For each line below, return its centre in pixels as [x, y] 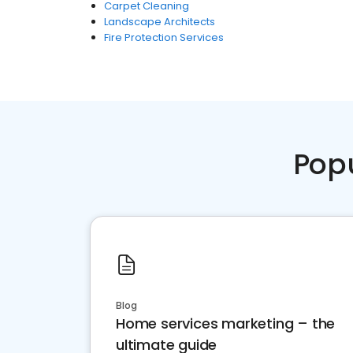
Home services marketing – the [226, 323]
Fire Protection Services [164, 37]
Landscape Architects [160, 22]
